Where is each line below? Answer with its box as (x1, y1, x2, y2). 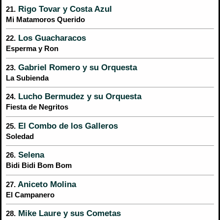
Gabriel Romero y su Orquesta (16, 62, 137, 72)
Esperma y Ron (6, 45, 58, 53)
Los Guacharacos (16, 33, 86, 43)
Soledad (6, 132, 34, 140)
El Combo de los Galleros (16, 121, 118, 130)
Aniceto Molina (16, 179, 76, 189)
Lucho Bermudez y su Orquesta (16, 92, 141, 101)
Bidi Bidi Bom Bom (6, 162, 72, 170)
